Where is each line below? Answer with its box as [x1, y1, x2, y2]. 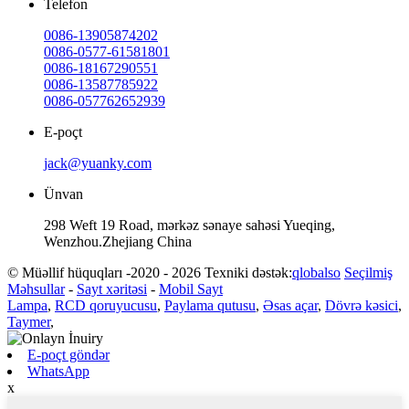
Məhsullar [7, 280, 65, 297]
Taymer [7, 313, 50, 330]
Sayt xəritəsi [77, 280, 147, 297]
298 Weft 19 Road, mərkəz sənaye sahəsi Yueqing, [44, 216, 335, 233]
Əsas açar [263, 297, 318, 313]
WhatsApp [27, 362, 89, 379]
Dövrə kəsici [325, 297, 398, 313]
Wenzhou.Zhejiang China [44, 233, 192, 249]
